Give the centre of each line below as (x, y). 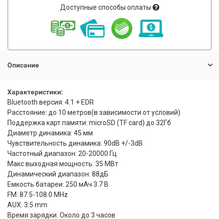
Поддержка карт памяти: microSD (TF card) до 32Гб (89, 123)
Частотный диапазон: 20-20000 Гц (62, 153)
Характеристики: (35, 92)
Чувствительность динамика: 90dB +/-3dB (75, 143)
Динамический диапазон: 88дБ (58, 174)
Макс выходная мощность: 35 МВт (63, 164)
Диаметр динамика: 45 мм (50, 133)
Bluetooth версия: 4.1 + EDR (51, 102)
